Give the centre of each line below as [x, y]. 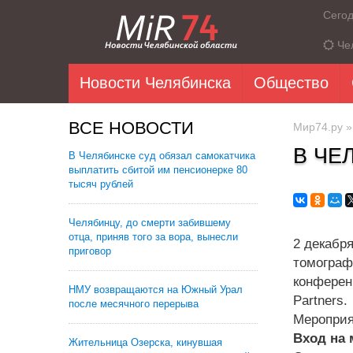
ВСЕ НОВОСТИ [131, 128]
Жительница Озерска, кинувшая [145, 342]
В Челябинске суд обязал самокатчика [162, 156]
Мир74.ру [318, 127]
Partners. [320, 301]
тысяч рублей [101, 184]
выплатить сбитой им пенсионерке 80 [158, 170]
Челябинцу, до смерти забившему [150, 223]
